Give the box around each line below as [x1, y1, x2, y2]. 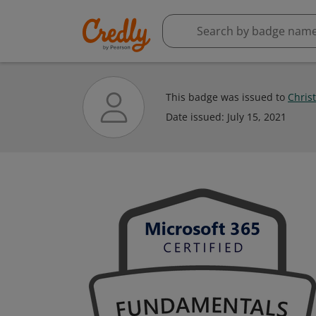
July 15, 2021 [227, 110, 286, 123]
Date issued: [166, 110, 227, 123]
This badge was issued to [166, 90, 288, 104]
